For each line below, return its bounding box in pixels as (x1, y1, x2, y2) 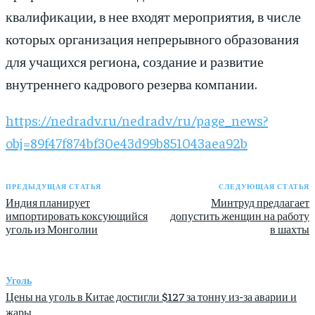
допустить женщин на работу (169, 209, 309, 223)
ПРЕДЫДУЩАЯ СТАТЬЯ (6, 182, 101, 191)
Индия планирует (6, 195, 90, 210)
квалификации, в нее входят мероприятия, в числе (6, 7, 301, 25)
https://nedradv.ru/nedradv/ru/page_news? (6, 111, 268, 129)
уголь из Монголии (6, 222, 98, 236)
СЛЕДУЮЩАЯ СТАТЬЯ (218, 182, 309, 191)
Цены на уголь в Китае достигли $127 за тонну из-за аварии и (6, 289, 297, 304)
